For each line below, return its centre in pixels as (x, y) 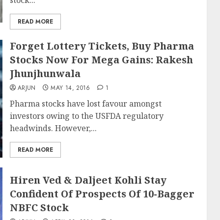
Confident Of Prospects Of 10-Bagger (102, 194)
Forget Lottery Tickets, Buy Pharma (102, 46)
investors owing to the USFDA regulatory (86, 116)
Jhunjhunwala (45, 73)
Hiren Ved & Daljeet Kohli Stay (88, 180)
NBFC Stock (39, 207)
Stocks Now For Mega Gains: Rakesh (101, 60)
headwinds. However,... (53, 128)
